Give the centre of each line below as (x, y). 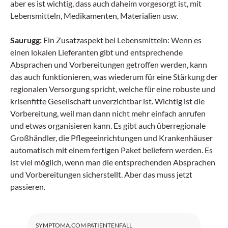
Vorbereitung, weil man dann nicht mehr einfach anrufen (108, 113)
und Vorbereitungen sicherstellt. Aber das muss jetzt (101, 174)
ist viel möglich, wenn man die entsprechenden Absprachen (113, 162)
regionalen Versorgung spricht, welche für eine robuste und (113, 89)
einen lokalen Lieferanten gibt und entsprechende (96, 52)
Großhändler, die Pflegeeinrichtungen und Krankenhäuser (111, 138)
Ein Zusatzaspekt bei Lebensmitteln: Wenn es (122, 40)
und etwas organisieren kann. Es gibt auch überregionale (108, 125)
